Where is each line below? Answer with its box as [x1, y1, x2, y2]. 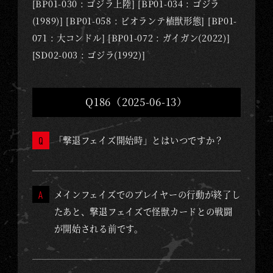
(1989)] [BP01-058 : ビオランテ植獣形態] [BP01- [32, 14, 238, 27]
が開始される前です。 [54, 222, 143, 235]
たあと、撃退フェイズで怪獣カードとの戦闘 [54, 205, 233, 218]
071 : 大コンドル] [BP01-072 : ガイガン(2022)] [32, 31, 230, 44]
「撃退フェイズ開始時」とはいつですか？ [54, 133, 224, 146]
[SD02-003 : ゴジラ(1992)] [32, 48, 146, 61]
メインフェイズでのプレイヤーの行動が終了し [54, 188, 241, 200]
